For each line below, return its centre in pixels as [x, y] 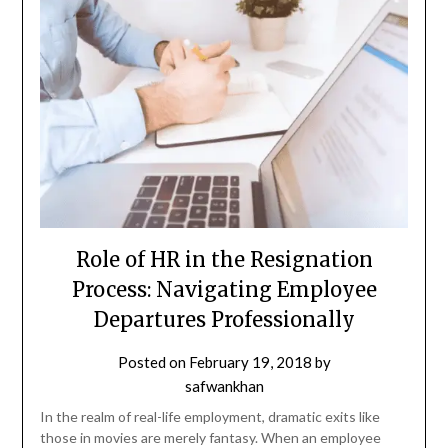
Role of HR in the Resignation [224, 260]
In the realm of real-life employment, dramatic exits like [209, 417]
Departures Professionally [224, 320]
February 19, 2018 [250, 362]
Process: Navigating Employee [224, 290]
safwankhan [224, 386]
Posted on [153, 362]
